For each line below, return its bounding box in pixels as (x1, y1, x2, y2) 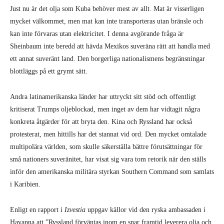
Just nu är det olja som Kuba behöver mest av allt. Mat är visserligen (10, 4, 204, 12)
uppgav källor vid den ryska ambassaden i (85, 205, 205, 213)
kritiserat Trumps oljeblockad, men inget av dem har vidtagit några (10, 105, 200, 113)
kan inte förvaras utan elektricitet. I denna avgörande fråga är (10, 29, 183, 37)
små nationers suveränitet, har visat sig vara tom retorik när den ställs (10, 155, 206, 163)
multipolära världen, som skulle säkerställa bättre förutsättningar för (10, 142, 202, 150)
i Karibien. (10, 180, 40, 188)
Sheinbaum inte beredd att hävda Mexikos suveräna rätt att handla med (10, 42, 210, 50)
